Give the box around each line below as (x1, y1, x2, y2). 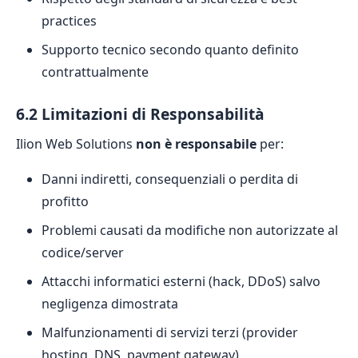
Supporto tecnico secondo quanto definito (42, 41, 299, 58)
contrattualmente (42, 63, 149, 81)
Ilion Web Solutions (16, 135, 136, 153)
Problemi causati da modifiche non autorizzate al (42, 221, 338, 239)
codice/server (42, 244, 124, 261)
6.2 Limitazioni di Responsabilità (16, 103, 265, 125)
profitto (42, 193, 89, 210)
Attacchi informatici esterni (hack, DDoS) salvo (42, 272, 320, 290)
